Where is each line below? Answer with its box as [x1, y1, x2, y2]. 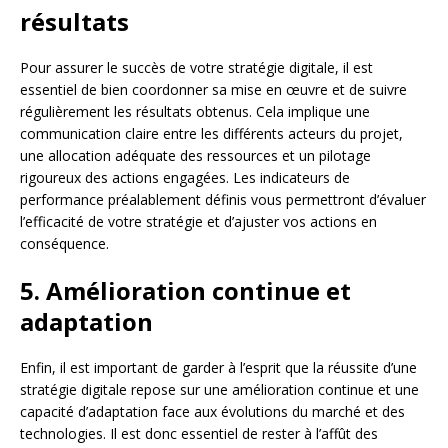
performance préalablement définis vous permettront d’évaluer [20, 190, 426, 210]
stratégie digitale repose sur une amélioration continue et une [20, 380, 419, 400]
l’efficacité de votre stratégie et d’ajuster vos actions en [20, 212, 377, 232]
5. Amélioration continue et [20, 274, 351, 308]
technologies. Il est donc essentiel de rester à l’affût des [20, 424, 378, 444]
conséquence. [20, 234, 109, 254]
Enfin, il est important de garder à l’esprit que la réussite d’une [20, 358, 417, 378]
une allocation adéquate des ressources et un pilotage [20, 146, 371, 166]
